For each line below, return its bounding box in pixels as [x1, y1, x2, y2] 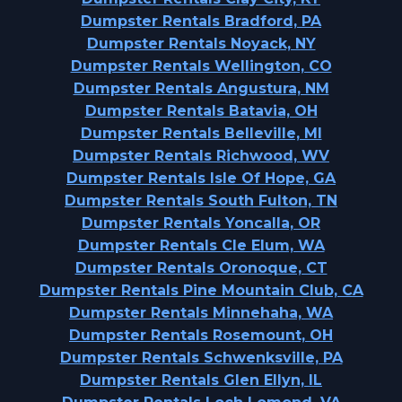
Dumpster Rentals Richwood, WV [73, 147, 329, 164]
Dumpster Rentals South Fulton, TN [65, 192, 337, 209]
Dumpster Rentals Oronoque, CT [74, 259, 328, 276]
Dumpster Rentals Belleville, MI [80, 125, 322, 142]
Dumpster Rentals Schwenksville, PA [59, 349, 343, 366]
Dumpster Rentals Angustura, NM [73, 80, 329, 97]
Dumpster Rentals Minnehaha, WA [69, 304, 333, 321]
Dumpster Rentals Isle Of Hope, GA [66, 170, 336, 187]
